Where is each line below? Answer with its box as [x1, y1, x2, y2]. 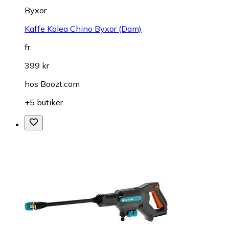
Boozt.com [40, 79, 80, 89]
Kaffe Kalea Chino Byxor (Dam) [25, 24, 142, 34]
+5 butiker [25, 97, 63, 108]
